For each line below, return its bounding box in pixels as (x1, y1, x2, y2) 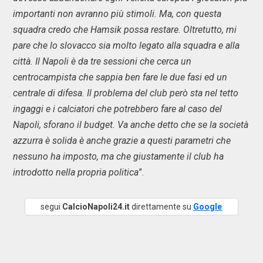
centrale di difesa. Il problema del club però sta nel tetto (13, 87, 238, 99)
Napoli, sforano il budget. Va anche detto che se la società (13, 119, 248, 130)
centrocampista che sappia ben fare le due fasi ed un (13, 72, 227, 83)
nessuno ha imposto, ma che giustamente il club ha (13, 151, 224, 162)
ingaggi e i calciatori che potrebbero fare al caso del (13, 103, 222, 114)
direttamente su (130, 202, 194, 211)
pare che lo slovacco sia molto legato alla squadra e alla (13, 40, 240, 51)
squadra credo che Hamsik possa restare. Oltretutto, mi (13, 24, 237, 35)
